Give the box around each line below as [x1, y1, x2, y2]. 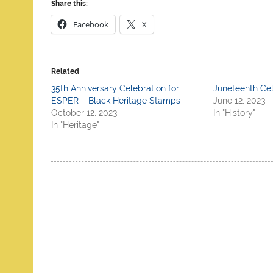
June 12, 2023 [213, 95, 265, 105]
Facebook [73, 19, 109, 30]
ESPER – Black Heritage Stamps [51, 95, 181, 105]
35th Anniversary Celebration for [51, 83, 180, 93]
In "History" [213, 107, 255, 118]
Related [51, 66, 80, 76]
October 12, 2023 [51, 107, 118, 118]
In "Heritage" [51, 119, 100, 130]
